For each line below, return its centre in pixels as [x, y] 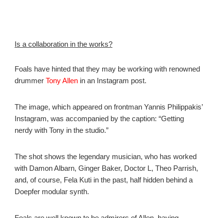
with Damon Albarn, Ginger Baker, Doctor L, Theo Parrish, [106, 168]
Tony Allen [62, 81]
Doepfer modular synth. [52, 191]
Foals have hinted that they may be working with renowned [107, 69]
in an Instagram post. [112, 81]
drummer [30, 81]
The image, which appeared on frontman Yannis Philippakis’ [109, 107]
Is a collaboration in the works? [64, 44]
